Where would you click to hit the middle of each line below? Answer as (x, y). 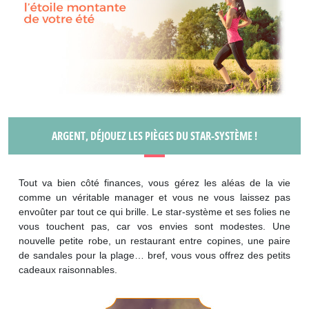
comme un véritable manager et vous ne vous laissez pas (154, 198)
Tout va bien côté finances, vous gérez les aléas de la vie (154, 183)
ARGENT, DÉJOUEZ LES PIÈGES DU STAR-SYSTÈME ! (154, 136)
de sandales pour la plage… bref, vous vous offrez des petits (154, 256)
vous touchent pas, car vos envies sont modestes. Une (154, 227)
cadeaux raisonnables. (68, 270)
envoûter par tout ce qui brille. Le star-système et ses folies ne (154, 212)
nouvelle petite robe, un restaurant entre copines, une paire (154, 241)
